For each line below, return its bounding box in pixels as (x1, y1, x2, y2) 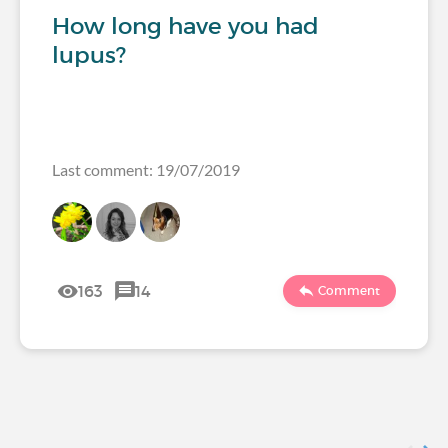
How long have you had (52, 11, 319, 40)
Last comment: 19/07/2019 (52, 159, 240, 179)
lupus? (52, 40, 126, 69)
